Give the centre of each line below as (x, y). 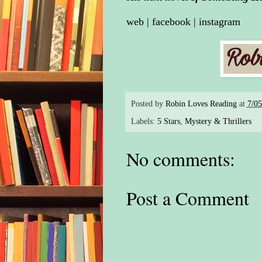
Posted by (148, 104)
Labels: (144, 121)
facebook (171, 21)
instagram (219, 21)
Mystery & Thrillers (218, 121)
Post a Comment (187, 198)
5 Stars (168, 121)
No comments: (180, 159)
